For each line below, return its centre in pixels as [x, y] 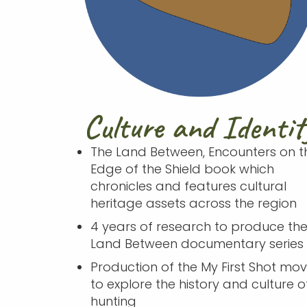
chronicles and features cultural [188, 186]
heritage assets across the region [193, 203]
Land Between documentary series [197, 243]
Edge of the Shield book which [182, 169]
